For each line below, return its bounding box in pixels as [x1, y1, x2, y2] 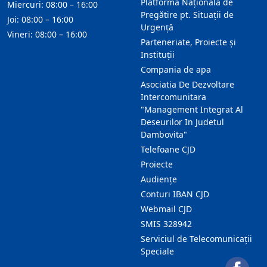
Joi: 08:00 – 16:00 [7, 14, 73, 25]
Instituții [141, 49, 175, 60]
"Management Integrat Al [141, 104, 243, 115]
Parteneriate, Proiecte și [141, 36, 236, 48]
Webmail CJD [141, 203, 192, 215]
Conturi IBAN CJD [141, 188, 209, 200]
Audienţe [141, 173, 177, 185]
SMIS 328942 [141, 218, 192, 229]
